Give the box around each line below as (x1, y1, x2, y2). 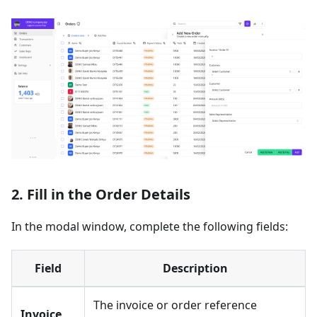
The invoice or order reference (93, 297, 257, 313)
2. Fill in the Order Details (11, 185, 190, 204)
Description (162, 260, 228, 277)
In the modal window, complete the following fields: (11, 219, 288, 235)
